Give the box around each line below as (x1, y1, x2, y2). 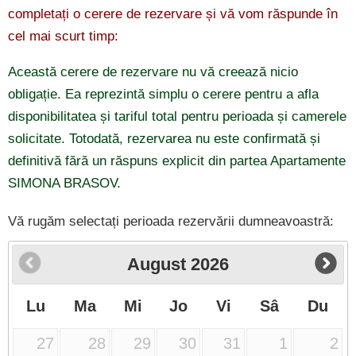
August (127, 254, 186, 275)
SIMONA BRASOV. (8, 175, 121, 191)
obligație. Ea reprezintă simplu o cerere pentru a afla (8, 86, 319, 102)
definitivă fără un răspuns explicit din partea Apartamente (8, 153, 346, 168)
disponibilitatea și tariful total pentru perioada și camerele (8, 108, 346, 124)
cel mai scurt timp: (8, 28, 118, 44)
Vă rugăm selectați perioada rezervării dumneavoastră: (8, 213, 334, 229)
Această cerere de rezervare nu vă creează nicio (8, 64, 298, 79)
